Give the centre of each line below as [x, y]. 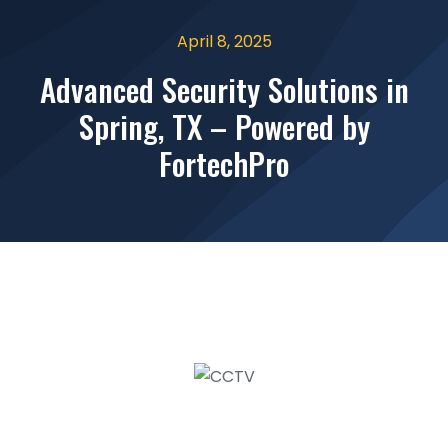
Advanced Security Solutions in [224, 89]
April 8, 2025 [224, 41]
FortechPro [224, 163]
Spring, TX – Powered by [224, 126]
